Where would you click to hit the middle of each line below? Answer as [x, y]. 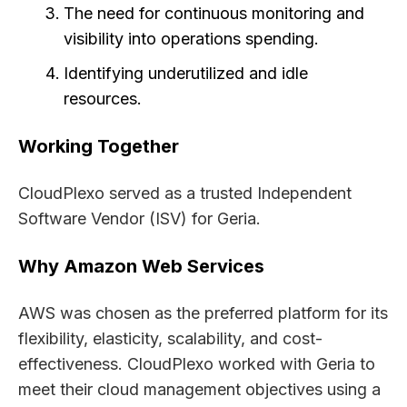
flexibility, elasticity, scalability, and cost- [170, 339]
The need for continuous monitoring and [214, 14]
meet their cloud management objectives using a [199, 390]
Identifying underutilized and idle [186, 74]
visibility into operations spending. [191, 39]
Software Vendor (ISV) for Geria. [139, 219]
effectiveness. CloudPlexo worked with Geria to [197, 364]
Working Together [99, 147]
